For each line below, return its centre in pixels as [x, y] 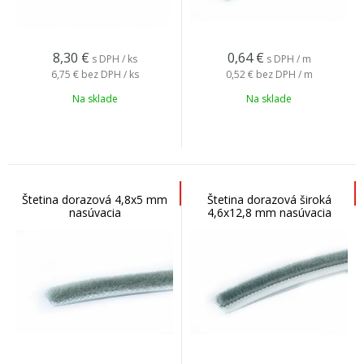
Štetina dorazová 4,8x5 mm [95, 199]
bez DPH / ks [110, 74]
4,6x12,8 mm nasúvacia [269, 212]
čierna [269, 225]
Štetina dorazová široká [269, 199]
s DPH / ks [114, 59]
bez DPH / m [284, 74]
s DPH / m [288, 59]
